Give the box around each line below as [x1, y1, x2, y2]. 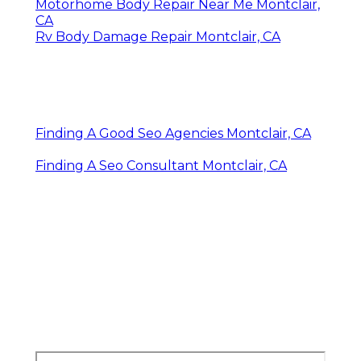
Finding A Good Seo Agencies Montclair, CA [35, 125, 311, 141]
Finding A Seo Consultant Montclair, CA [35, 157, 287, 173]
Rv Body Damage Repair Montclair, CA [35, 28, 280, 44]
